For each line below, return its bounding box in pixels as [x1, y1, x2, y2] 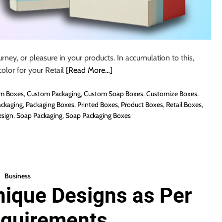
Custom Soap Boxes [84, 89, 143, 99]
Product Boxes [120, 100, 163, 110]
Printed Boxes [77, 100, 118, 110]
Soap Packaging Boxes [65, 111, 131, 120]
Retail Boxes [166, 100, 202, 110]
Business [4, 171, 31, 181]
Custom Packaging [27, 89, 81, 99]
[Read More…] [65, 65, 112, 75]
